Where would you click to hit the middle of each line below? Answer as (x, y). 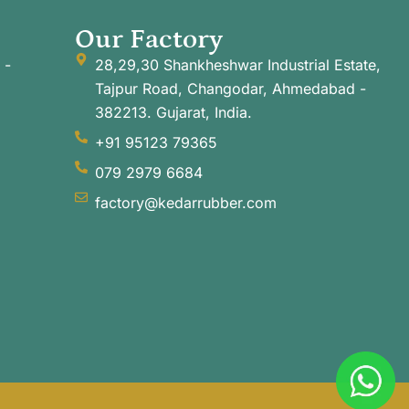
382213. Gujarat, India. (174, 112)
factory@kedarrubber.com (186, 202)
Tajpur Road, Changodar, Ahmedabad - (231, 88)
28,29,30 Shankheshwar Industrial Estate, (238, 64)
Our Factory (148, 39)
